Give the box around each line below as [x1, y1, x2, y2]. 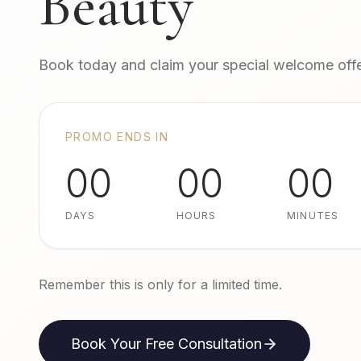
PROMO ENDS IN [65, 129, 169, 143]
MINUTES [287, 209, 339, 222]
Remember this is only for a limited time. [39, 276, 282, 293]
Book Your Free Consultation [71, 334, 262, 352]
